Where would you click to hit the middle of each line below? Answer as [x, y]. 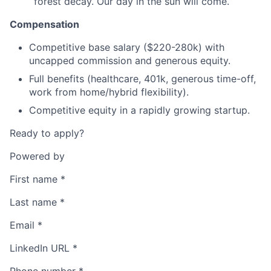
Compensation [44, 24]
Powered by [37, 156]
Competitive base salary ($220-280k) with [127, 47]
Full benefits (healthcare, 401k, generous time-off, [142, 78]
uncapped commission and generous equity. [130, 60]
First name [34, 179]
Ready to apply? [47, 133]
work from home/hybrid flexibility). [109, 92]
